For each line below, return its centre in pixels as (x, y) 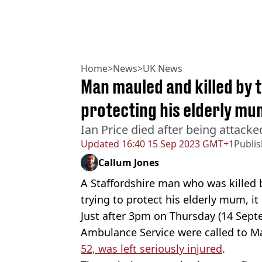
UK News (163, 68)
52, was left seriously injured (151, 248)
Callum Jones (129, 162)
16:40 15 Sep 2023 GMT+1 (177, 144)
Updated (100, 144)
